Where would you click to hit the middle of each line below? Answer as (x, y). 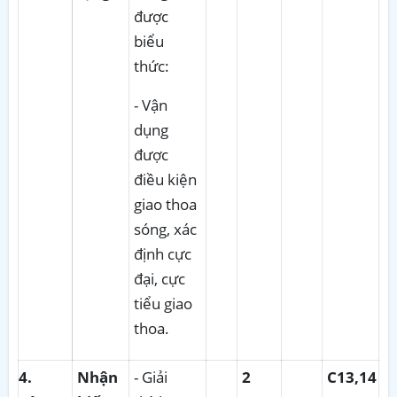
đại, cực (160, 278)
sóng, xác (165, 229)
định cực (163, 253)
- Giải (151, 377)
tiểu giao (163, 303)
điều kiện (165, 179)
